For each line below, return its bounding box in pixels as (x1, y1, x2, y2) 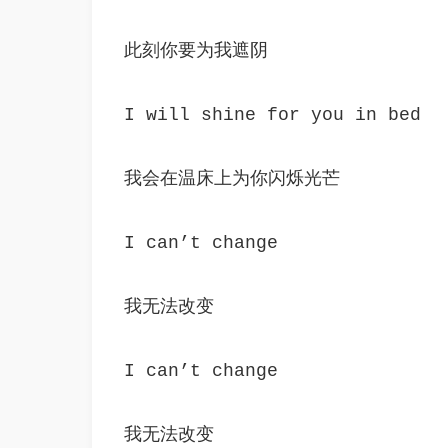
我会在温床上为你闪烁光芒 (124, 169, 340, 189)
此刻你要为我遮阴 (124, 41, 268, 61)
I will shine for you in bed (124, 105, 421, 125)
